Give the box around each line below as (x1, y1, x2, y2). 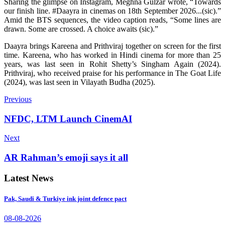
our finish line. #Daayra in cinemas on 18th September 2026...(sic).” (4, 6, 221, 15)
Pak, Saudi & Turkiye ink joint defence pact (4, 194, 127, 202)
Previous (4, 94, 32, 103)
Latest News (4, 172, 53, 183)
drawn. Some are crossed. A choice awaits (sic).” (4, 24, 158, 33)
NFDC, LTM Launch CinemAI (4, 113, 132, 124)
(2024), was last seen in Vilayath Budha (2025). (4, 77, 155, 86)
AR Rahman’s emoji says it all (4, 152, 128, 163)
